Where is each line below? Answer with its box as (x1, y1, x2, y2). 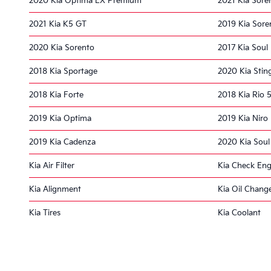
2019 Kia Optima (29, 113, 91, 123)
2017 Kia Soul (218, 42, 268, 53)
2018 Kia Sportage (29, 66, 97, 76)
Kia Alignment (29, 184, 81, 194)
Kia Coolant (218, 207, 261, 218)
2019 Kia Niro (218, 113, 268, 123)
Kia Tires (29, 207, 60, 218)
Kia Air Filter (29, 160, 74, 171)
